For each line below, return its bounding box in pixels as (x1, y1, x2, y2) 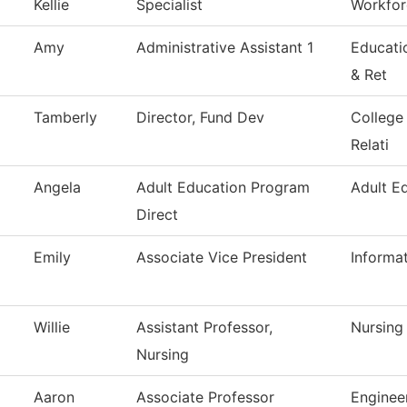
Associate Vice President (136, 248, 307, 267)
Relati (351, 135, 389, 154)
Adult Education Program (136, 178, 310, 197)
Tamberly (34, 108, 97, 127)
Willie (34, 318, 70, 337)
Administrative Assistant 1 (136, 38, 313, 57)
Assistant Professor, (136, 318, 273, 337)
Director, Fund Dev (136, 108, 264, 127)
